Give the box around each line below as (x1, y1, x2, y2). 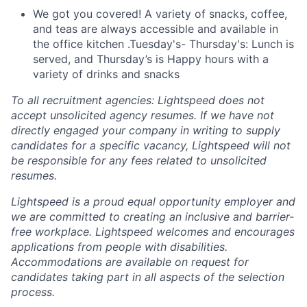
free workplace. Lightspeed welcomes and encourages (11, 225, 295, 239)
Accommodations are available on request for (11, 255, 249, 269)
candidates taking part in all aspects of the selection (11, 270, 284, 284)
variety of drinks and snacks (33, 67, 180, 82)
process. (11, 285, 55, 299)
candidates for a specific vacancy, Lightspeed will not (11, 138, 291, 153)
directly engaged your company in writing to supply (11, 123, 280, 138)
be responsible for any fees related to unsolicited (11, 153, 267, 168)
